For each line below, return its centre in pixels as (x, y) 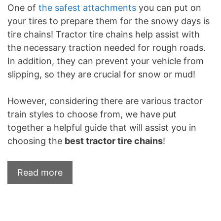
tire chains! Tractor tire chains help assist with (104, 34)
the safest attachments (87, 7)
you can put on (169, 7)
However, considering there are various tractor (105, 101)
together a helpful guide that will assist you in (102, 127)
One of (23, 7)
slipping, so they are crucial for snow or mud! (101, 74)
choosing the (36, 141)
